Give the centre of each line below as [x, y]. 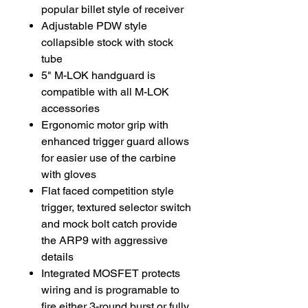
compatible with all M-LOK [105, 91]
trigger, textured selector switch [116, 207]
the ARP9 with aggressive [104, 240]
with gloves [69, 174]
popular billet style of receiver [112, 9]
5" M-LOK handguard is [98, 75]
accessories [70, 108]
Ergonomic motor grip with [105, 124]
